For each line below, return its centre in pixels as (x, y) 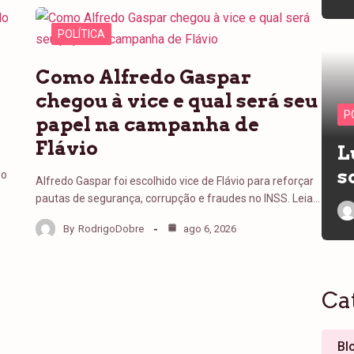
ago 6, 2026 (209, 228)
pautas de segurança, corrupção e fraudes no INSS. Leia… (178, 198)
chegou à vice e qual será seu (177, 101)
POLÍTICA (82, 34)
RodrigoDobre (111, 228)
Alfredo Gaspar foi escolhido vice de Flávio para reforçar (175, 181)
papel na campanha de (148, 124)
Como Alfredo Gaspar (144, 77)
